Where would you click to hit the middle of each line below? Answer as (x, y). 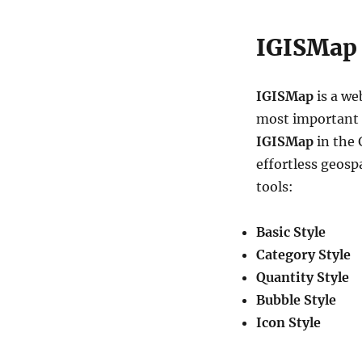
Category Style (303, 255)
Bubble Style (296, 300)
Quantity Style (302, 277)
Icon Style (288, 322)
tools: (274, 187)
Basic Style (290, 232)
